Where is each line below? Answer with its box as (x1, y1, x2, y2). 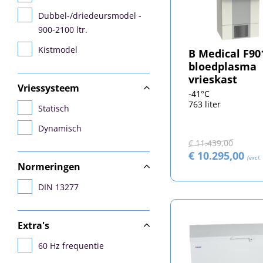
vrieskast (188, 72, 237, 87)
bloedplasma (188, 59, 257, 74)
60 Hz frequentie (38, 240, 104, 251)
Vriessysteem (18, 82, 79, 95)
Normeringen (18, 160, 80, 173)
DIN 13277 (38, 181, 79, 193)
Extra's (18, 219, 49, 232)
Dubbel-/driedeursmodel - (38, 10, 141, 21)
